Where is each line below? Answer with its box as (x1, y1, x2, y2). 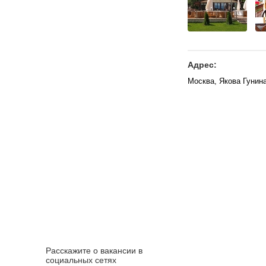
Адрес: (188, 60, 217, 69)
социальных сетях (46, 255, 116, 265)
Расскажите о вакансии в (46, 246, 142, 255)
